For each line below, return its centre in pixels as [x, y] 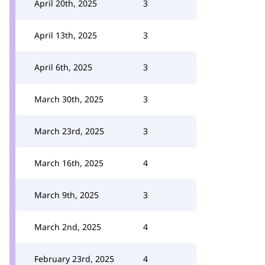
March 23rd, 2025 [69, 131]
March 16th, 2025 [69, 163]
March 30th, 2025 [69, 99]
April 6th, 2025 [63, 67]
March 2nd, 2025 [68, 227]
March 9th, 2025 [67, 195]
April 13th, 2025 [66, 35]
